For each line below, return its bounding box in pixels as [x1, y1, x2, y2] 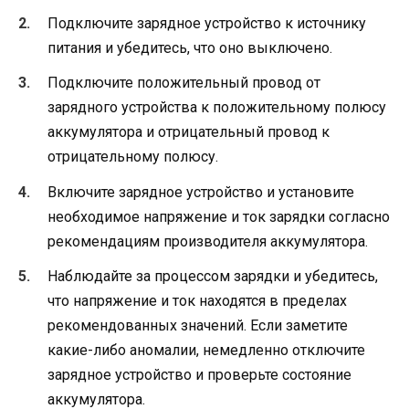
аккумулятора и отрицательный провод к [47, 123, 330, 142]
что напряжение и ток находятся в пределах [47, 291, 347, 309]
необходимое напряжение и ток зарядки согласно [47, 207, 390, 225]
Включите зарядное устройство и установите [47, 183, 354, 201]
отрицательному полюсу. [47, 148, 218, 166]
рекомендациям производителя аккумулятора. [47, 232, 368, 250]
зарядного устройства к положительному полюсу [47, 99, 386, 117]
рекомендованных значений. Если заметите [47, 316, 348, 334]
